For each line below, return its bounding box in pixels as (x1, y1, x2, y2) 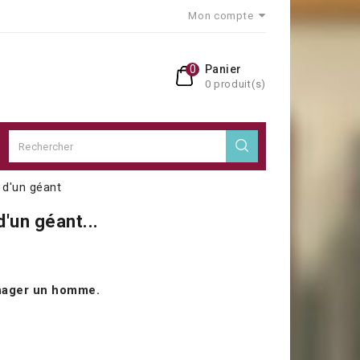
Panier (204, 63, 242, 76)
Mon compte (188, 10, 254, 22)
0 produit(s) (204, 78, 266, 90)
